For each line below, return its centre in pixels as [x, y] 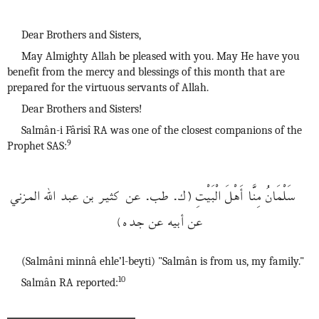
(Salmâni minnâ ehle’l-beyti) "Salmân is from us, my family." [163, 261]
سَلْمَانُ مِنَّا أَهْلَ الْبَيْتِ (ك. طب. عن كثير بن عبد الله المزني [152, 194]
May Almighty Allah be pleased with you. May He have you [161, 56]
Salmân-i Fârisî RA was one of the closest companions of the [162, 130]
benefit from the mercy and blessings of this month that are [146, 72]
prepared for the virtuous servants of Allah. [108, 88]
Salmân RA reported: [70, 283]
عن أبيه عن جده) [159, 219]
